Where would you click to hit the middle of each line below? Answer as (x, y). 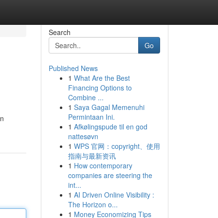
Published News (73, 68)
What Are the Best (102, 78)
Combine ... (86, 97)
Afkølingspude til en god (110, 127)
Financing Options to (100, 88)
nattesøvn (83, 136)
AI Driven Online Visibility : (114, 195)
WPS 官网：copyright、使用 (117, 146)
